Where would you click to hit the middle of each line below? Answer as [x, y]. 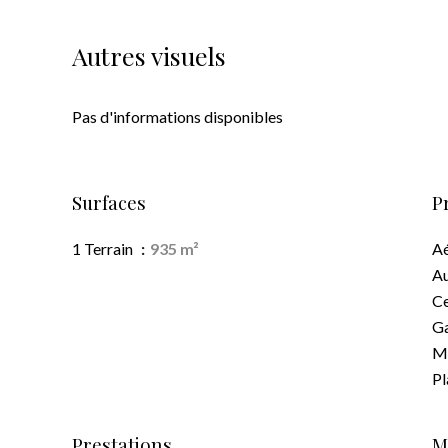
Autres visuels [149, 55]
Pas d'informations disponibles [177, 116]
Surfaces [109, 202]
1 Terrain [104, 248]
